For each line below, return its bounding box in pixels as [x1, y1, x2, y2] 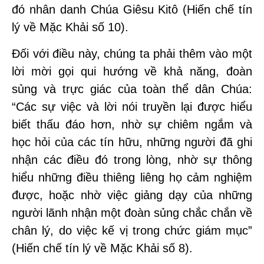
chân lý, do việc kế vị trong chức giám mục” [12, 224, 252, 237]
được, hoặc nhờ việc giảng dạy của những [12, 189, 252, 202]
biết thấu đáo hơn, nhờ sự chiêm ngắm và [12, 118, 252, 131]
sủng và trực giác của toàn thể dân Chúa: [12, 82, 252, 95]
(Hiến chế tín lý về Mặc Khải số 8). [12, 242, 193, 255]
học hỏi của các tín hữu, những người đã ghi [12, 136, 252, 148]
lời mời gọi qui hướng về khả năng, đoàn [12, 65, 252, 78]
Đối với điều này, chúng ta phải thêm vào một [12, 47, 252, 60]
